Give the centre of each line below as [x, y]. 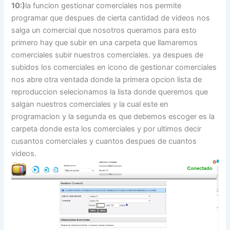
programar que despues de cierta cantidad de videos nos [111, 18]
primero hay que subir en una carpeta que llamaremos [105, 42]
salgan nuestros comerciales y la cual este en [90, 104]
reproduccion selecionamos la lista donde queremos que [110, 92]
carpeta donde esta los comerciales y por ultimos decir [107, 129]
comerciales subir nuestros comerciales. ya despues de [108, 55]
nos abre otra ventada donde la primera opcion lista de [107, 79]
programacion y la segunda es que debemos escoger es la [113, 116]
